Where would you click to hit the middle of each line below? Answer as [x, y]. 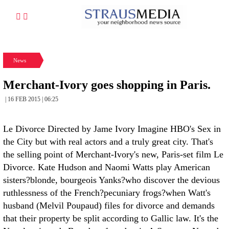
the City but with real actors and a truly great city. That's [108, 142]
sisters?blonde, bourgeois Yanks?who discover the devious [111, 180]
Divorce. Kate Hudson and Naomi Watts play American [107, 167]
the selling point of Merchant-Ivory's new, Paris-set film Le [113, 154]
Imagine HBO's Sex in [179, 129]
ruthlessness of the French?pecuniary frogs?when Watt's [107, 193]
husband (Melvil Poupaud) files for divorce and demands [109, 205]
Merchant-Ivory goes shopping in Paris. [107, 85]
